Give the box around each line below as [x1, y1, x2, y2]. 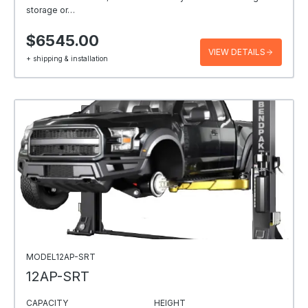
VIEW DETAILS [208, 46, 265, 57]
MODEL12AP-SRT [26, 251, 96, 262]
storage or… [26, 4, 75, 15]
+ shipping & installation [26, 54, 108, 63]
